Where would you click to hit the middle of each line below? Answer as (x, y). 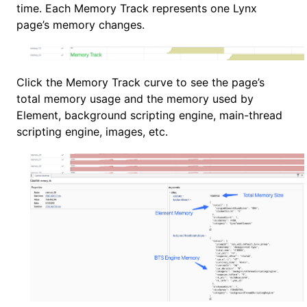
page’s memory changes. (81, 25)
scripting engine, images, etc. (92, 131)
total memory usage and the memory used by (135, 98)
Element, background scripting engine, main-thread (149, 115)
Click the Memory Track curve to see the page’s (140, 82)
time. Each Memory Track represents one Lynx (137, 8)
